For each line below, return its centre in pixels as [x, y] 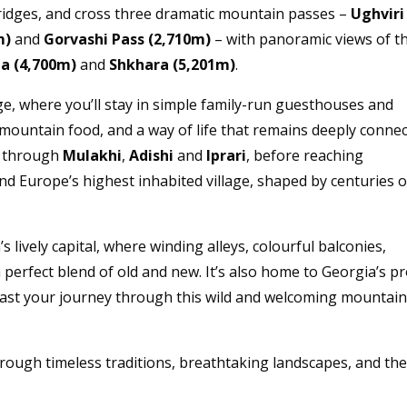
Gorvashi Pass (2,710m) [128, 40]
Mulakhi [93, 156]
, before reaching [305, 156]
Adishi [152, 156]
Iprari [227, 156]
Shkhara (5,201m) [173, 65]
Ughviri [378, 14]
